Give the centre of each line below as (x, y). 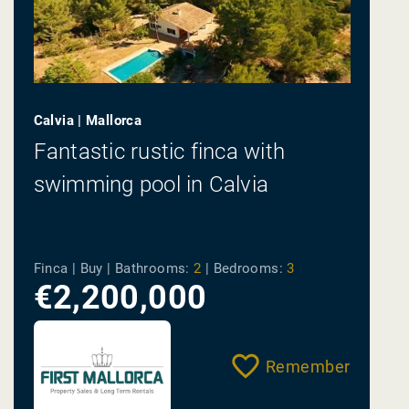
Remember (308, 366)
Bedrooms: (248, 268)
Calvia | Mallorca (88, 120)
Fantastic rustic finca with (159, 152)
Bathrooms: (152, 268)
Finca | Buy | (74, 268)
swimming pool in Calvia (151, 185)
